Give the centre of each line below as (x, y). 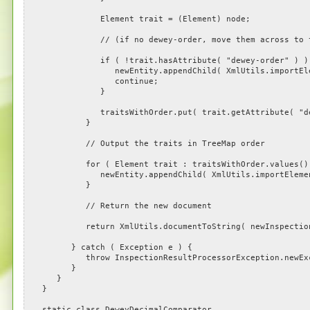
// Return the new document (119, 206)
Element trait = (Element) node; (139, 19)
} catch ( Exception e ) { (110, 247)
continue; (93, 81)
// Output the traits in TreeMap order (146, 144)
